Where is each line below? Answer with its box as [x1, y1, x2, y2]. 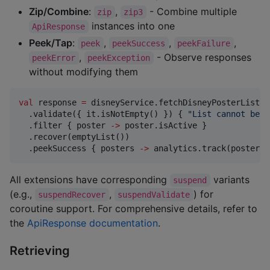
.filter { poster [19, 120, 110, 130]
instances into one [88, 19, 175, 32]
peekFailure [177, 38, 231, 48]
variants [210, 173, 253, 186]
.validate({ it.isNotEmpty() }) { [19, 108, 187, 119]
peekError [32, 52, 76, 63]
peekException [87, 52, 151, 63]
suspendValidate [118, 189, 190, 199]
